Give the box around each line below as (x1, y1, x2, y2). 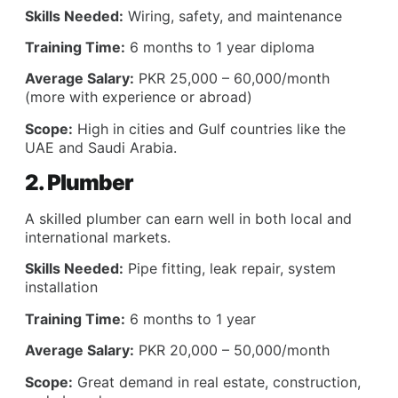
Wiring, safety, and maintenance (123, 6, 342, 25)
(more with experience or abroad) (25, 88, 252, 107)
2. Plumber (25, 170, 132, 196)
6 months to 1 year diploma (125, 37, 314, 56)
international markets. (25, 228, 171, 247)
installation (25, 278, 98, 297)
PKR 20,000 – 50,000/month (134, 341, 330, 360)
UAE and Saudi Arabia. (25, 138, 177, 156)
